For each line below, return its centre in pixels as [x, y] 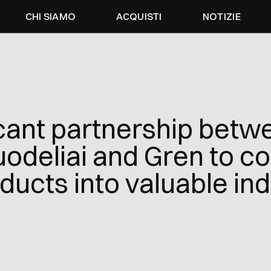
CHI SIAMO [51, 16]
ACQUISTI [139, 16]
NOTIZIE [221, 16]
